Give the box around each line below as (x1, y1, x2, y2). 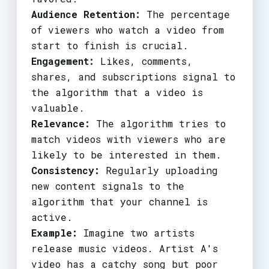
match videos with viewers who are (31, 132, 226, 145)
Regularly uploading (99, 163, 218, 177)
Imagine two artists (77, 226, 195, 239)
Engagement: (31, 54, 94, 67)
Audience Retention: (31, 7, 141, 20)
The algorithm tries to (89, 116, 226, 130)
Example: (31, 226, 77, 239)
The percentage (140, 7, 230, 20)
